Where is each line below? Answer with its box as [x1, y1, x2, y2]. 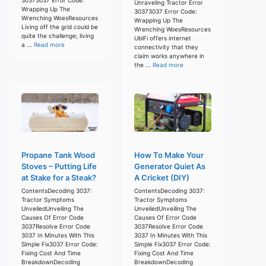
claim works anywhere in [134, 52, 204, 59]
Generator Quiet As [134, 161, 205, 171]
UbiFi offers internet [134, 34, 191, 42]
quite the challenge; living [21, 31, 94, 39]
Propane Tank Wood [21, 150, 95, 160]
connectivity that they [134, 43, 198, 50]
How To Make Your [134, 150, 204, 160]
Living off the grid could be [21, 23, 98, 30]
